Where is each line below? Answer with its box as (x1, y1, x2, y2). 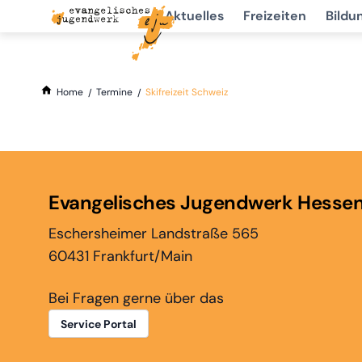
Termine (96, 86, 133, 99)
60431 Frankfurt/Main (48, 246, 192, 267)
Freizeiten (243, 7, 306, 24)
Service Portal (61, 317, 137, 332)
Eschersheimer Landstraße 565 (48, 224, 259, 244)
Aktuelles (165, 7, 224, 24)
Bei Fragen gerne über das (48, 288, 224, 309)
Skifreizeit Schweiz (145, 86, 229, 99)
